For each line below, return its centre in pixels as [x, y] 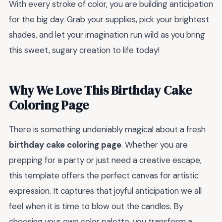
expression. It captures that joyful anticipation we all [105, 191]
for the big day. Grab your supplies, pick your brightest [109, 20]
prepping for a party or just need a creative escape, [105, 160]
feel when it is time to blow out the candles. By [96, 206]
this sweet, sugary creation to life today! [84, 50]
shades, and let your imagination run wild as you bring [107, 35]
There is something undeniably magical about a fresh [107, 130]
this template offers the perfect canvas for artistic [104, 176]
